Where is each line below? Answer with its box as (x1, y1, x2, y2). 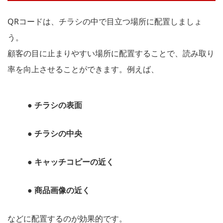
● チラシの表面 (27, 99, 82, 111)
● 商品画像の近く (27, 184, 90, 196)
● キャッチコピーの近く (27, 156, 114, 167)
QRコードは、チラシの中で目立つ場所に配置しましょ (7, 15, 202, 27)
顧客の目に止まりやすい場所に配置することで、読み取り (7, 47, 215, 59)
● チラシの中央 (27, 127, 82, 139)
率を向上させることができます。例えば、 (7, 63, 159, 75)
